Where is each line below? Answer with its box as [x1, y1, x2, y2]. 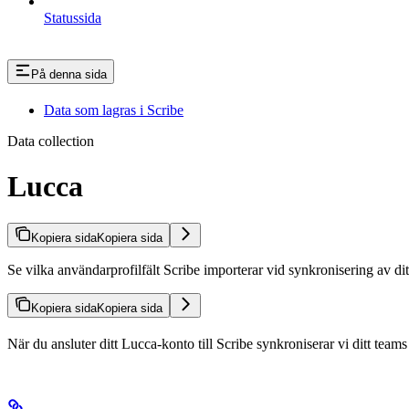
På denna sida [31, 68, 107, 82]
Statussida [44, 10, 101, 26]
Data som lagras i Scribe [44, 102, 184, 119]
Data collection [7, 133, 94, 150]
